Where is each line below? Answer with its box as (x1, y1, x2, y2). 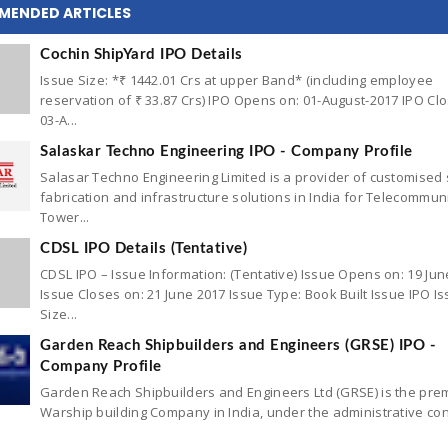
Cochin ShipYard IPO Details (40, 47, 243, 62)
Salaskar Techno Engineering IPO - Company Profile (40, 144, 413, 159)
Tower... (40, 208, 90, 226)
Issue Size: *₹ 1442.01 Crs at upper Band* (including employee (40, 71, 434, 89)
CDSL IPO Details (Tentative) (40, 241, 247, 256)
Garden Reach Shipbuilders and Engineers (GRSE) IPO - (40, 338, 436, 353)
